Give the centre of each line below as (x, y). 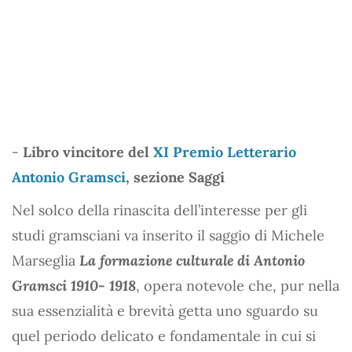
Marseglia (46, 260)
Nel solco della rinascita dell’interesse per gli (159, 210)
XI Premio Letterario (225, 152)
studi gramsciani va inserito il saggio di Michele (168, 235)
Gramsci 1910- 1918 (74, 286)
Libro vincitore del (88, 152)
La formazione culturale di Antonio (192, 260)
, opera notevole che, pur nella (238, 286)
